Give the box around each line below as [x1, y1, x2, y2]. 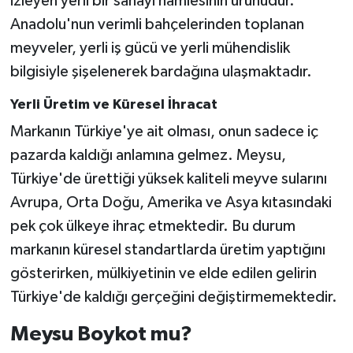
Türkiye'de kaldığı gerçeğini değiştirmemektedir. [9, 289, 337, 306]
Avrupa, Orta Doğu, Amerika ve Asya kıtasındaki [9, 195, 332, 211]
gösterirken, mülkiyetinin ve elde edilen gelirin [9, 266, 317, 282]
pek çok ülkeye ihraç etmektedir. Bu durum [9, 218, 295, 235]
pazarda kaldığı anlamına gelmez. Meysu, [9, 147, 286, 164]
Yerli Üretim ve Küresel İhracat [9, 97, 217, 112]
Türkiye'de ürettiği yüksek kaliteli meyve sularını [9, 171, 327, 188]
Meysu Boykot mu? [9, 324, 192, 345]
